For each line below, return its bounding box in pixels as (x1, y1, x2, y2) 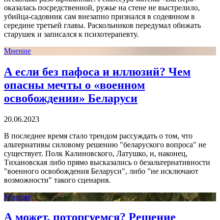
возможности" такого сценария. (4, 175, 110, 184)
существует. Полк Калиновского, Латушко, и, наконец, (4, 149, 188, 158)
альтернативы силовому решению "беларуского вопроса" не (4, 140, 206, 149)
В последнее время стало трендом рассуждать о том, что (4, 131, 192, 140)
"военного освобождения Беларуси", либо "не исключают (4, 166, 198, 175)
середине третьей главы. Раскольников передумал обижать (4, 21, 201, 29)
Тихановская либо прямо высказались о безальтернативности (4, 158, 210, 166)
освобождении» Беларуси (4, 91, 137, 105)
